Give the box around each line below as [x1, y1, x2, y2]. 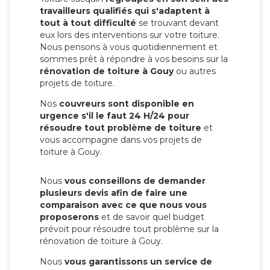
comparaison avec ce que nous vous [40, 199, 207, 210]
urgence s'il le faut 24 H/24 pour [40, 110, 189, 121]
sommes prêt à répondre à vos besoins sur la [40, 53, 228, 64]
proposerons [40, 211, 99, 222]
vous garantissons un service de [64, 256, 212, 267]
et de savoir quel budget [99, 211, 204, 222]
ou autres [174, 65, 216, 77]
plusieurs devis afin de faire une [40, 187, 187, 198]
